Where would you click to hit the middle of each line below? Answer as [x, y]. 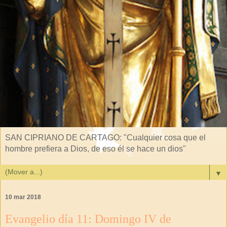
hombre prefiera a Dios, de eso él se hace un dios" [96, 149]
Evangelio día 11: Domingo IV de [88, 219]
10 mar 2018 [23, 197]
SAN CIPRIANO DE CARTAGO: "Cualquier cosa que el [105, 138]
